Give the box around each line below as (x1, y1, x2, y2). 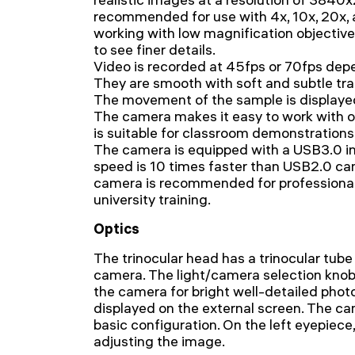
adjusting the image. (94, 332, 225, 350)
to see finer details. (94, 40, 216, 59)
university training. (94, 190, 211, 208)
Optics (94, 219, 139, 238)
